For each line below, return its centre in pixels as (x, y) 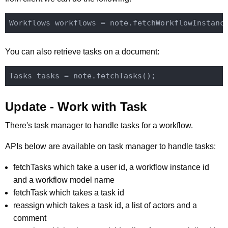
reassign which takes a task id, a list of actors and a (105, 205)
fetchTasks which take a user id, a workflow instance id (111, 167)
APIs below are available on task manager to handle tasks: (110, 146)
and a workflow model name (64, 180)
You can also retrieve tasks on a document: (82, 51)
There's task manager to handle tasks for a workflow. (99, 125)
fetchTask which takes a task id (69, 192)
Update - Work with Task (76, 106)
